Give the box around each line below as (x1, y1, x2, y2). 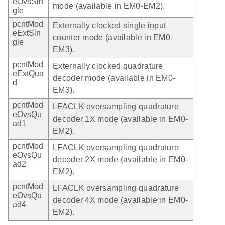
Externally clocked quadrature (53, 62, 163, 71)
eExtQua (13, 69, 44, 78)
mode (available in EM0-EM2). (53, 2, 165, 11)
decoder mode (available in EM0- (53, 74, 176, 83)
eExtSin (13, 29, 41, 38)
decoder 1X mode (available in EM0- (53, 115, 188, 124)
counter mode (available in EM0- (53, 33, 173, 42)
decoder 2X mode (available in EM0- (53, 155, 188, 164)
